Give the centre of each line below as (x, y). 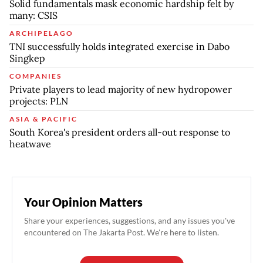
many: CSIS (33, 15)
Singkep (27, 58)
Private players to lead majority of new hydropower (121, 89)
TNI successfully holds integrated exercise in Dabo (119, 46)
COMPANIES (36, 76)
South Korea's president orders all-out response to (120, 132)
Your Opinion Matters (83, 202)
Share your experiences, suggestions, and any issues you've (129, 220)
